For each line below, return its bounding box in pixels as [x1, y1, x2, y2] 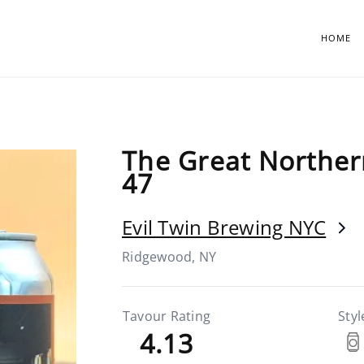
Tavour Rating [122, 307, 211, 325]
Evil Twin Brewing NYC [122, 214, 327, 240]
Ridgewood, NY [122, 248, 217, 266]
